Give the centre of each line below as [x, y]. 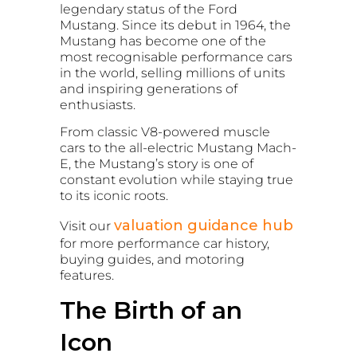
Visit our [87, 226]
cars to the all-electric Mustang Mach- [178, 148]
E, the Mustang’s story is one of [157, 164]
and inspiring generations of [149, 89]
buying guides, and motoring [152, 259]
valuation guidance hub [204, 225]
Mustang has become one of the [163, 41]
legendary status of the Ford [149, 9]
